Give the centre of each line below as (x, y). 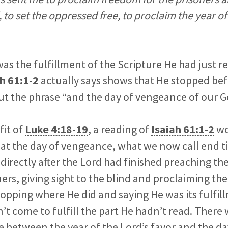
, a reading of (120, 130)
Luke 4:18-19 (56, 130)
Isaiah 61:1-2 (183, 130)
